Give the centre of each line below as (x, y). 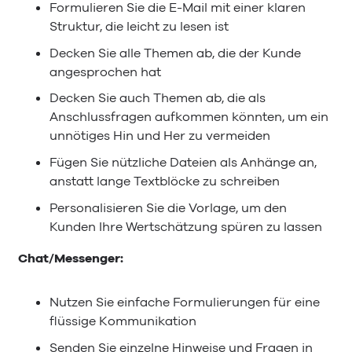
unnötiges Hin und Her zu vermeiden (160, 136)
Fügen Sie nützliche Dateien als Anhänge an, (183, 163)
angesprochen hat (105, 72)
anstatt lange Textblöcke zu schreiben (165, 182)
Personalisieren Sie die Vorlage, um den (168, 208)
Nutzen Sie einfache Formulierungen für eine (185, 303)
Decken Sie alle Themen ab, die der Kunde (175, 53)
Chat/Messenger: (71, 258)
